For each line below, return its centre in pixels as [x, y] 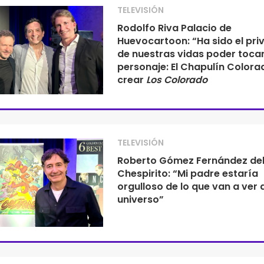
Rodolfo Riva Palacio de [174, 28]
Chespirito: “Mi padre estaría [187, 174]
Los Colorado [176, 80]
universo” [140, 199]
